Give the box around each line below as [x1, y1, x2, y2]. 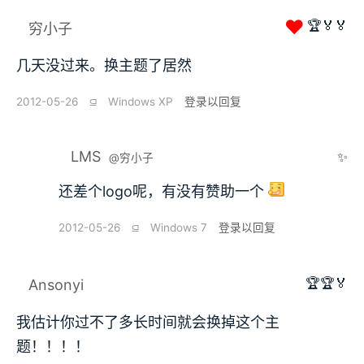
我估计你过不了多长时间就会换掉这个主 [16, 314, 279, 331]
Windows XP [108, 95, 173, 109]
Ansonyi [28, 276, 84, 294]
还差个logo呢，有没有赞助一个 [58, 183, 268, 201]
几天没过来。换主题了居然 [16, 57, 192, 75]
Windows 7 [150, 221, 207, 235]
